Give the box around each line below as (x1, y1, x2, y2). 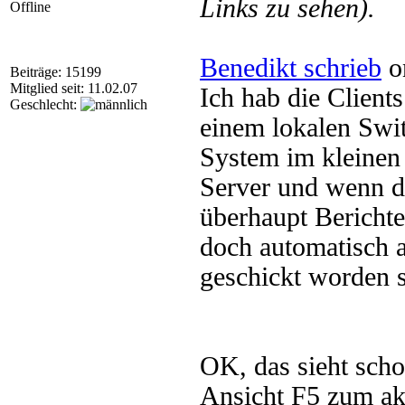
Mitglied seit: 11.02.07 (10, 80, 137, 96)
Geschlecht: (10, 97, 80, 112)
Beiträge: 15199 (10, 64, 101, 80)
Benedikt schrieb (200, 53, 381, 82)
